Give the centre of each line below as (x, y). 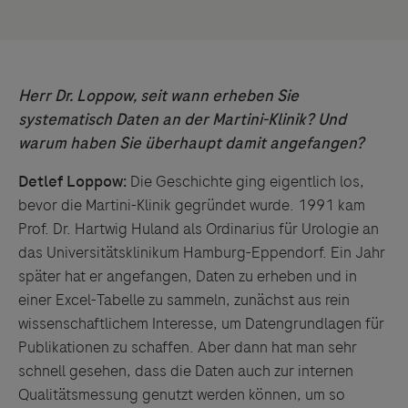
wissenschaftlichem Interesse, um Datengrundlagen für (201, 323)
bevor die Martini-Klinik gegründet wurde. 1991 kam (192, 205)
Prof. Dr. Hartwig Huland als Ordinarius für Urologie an (199, 229)
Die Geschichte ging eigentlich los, (245, 181)
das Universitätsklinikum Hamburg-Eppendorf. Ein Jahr (202, 252)
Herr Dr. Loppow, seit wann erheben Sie (158, 96)
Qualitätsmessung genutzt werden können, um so (182, 394)
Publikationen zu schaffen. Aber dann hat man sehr (188, 347)
